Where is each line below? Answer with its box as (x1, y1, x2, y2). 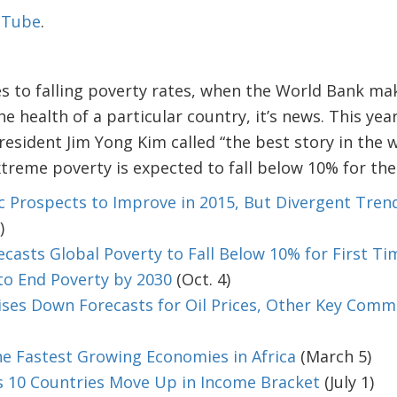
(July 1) (319, 371, 374, 393)
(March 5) (295, 346, 371, 367)
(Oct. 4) (171, 269, 230, 290)
